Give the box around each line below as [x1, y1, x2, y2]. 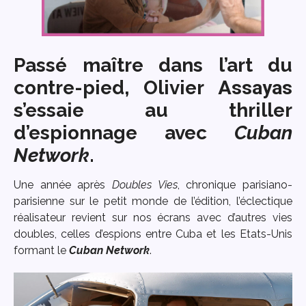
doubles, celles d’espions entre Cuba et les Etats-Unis [14, 227, 292, 240]
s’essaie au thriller [14, 98, 292, 122]
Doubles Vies [112, 178, 178, 191]
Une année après [14, 178, 112, 191]
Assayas [218, 76, 292, 99]
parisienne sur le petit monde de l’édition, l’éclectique [14, 194, 292, 208]
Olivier [129, 76, 218, 99]
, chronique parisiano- [177, 178, 293, 191]
